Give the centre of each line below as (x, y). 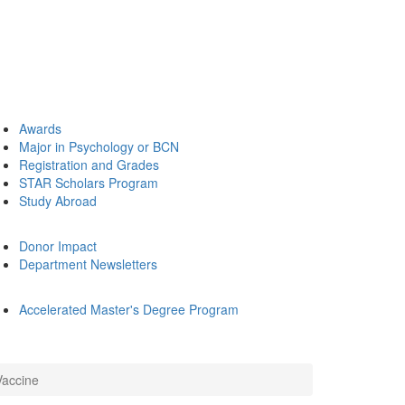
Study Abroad (58, 201)
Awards (40, 128)
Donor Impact (58, 246)
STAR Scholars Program (89, 183)
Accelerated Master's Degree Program (129, 309)
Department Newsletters (88, 264)
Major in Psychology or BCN (99, 146)
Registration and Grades (89, 165)
